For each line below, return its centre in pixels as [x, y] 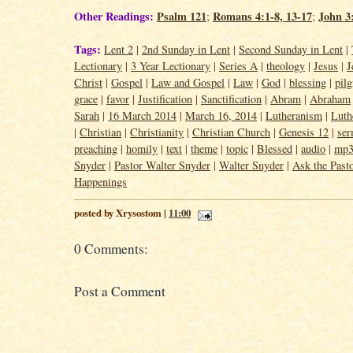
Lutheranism [294, 115]
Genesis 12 [304, 132]
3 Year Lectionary [171, 65]
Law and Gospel [188, 82]
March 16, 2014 [221, 115]
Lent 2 [119, 49]
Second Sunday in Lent [291, 49]
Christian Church [231, 132]
